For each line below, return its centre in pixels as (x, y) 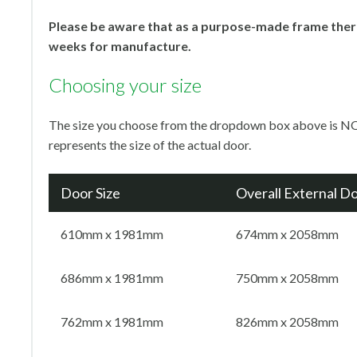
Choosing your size (125, 85)
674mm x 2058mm (287, 234)
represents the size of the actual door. (151, 145)
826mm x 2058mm (287, 322)
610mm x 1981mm (112, 234)
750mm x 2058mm (287, 278)
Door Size (90, 193)
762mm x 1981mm (112, 322)
